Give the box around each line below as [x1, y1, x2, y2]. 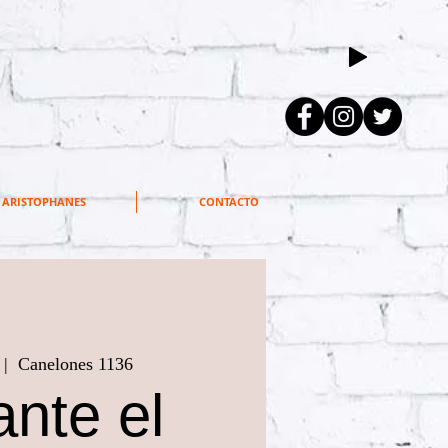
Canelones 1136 [17, 353, 133, 374]
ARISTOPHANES [2, 194, 86, 209]
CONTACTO [199, 194, 259, 209]
